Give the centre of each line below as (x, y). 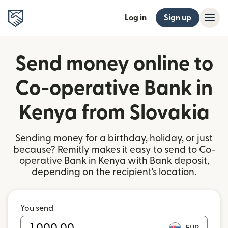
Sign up (178, 18)
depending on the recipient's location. (114, 172)
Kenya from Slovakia (114, 113)
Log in (136, 18)
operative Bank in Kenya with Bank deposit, (114, 161)
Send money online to (114, 64)
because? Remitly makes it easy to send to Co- (114, 150)
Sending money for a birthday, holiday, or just (114, 139)
